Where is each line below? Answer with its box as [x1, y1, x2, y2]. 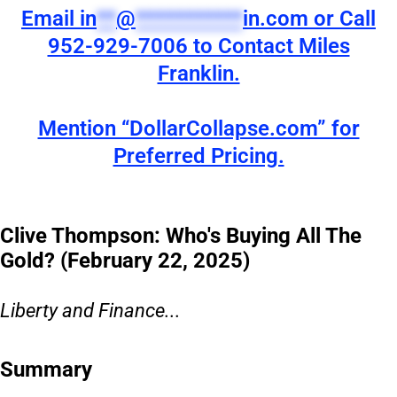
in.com [243, 5, 308, 31]
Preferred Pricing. [113, 143, 284, 168]
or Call [308, 5, 376, 31]
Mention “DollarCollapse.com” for [37, 115, 360, 141]
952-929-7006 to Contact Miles [47, 33, 350, 58]
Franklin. [157, 60, 240, 86]
